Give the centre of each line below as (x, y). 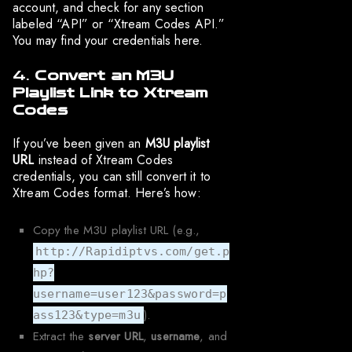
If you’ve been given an (79, 143)
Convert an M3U (104, 75)
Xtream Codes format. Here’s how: (107, 192)
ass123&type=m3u (86, 315)
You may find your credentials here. (108, 40)
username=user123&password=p (130, 293)
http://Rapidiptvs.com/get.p (133, 251)
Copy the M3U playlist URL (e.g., (116, 230)
